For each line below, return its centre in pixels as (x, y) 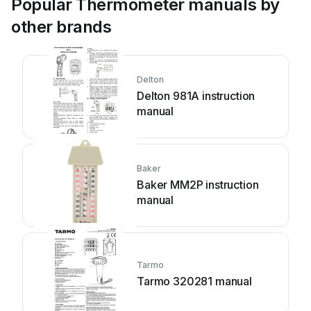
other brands (61, 26)
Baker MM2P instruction (198, 184)
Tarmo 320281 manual (194, 281)
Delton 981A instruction (196, 95)
